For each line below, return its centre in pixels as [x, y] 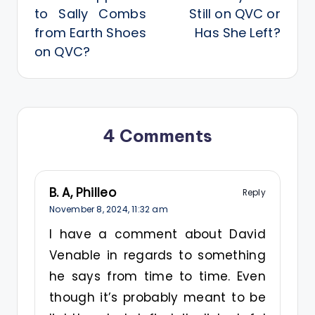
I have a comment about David [157, 234]
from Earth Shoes [90, 32]
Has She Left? [238, 32]
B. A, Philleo [83, 192]
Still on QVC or [234, 13]
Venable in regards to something [157, 256]
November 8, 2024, [90, 209]
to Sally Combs [90, 13]
